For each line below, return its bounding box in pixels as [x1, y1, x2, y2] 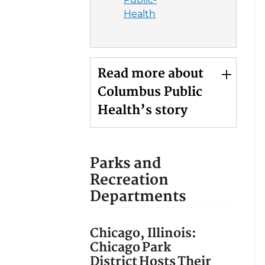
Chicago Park [90, 237, 171, 258]
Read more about [98, 63, 203, 85]
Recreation [90, 168, 169, 192]
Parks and [90, 151, 161, 176]
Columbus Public [98, 82, 202, 103]
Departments [90, 185, 186, 209]
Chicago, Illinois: [90, 223, 198, 244]
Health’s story [98, 100, 188, 121]
